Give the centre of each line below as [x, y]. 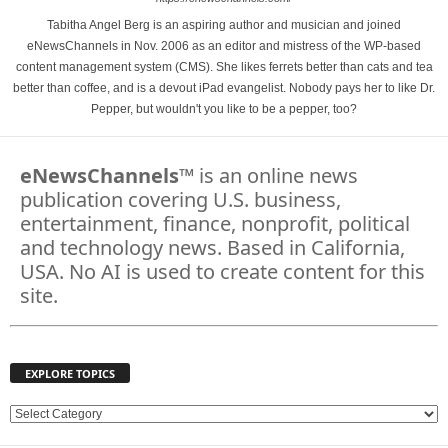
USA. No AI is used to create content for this [222, 271]
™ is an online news [268, 175]
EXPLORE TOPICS [70, 374]
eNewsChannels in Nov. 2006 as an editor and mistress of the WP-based [224, 46]
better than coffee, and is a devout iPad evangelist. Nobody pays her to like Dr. [224, 88]
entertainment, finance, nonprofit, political [215, 223]
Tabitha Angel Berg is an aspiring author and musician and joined [224, 25]
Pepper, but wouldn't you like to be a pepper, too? [224, 109]
